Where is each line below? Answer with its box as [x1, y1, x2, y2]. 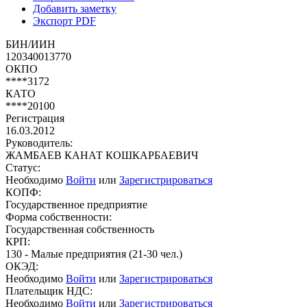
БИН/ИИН [5, 38, 56, 50]
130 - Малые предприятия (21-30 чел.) [5, 247, 182, 260]
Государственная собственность [5, 223, 154, 235]
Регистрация [5, 112, 64, 124]
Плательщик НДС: [5, 284, 93, 297]
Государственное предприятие [5, 198, 147, 210]
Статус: [5, 161, 40, 173]
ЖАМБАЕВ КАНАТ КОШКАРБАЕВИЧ [5, 149, 198, 161]
